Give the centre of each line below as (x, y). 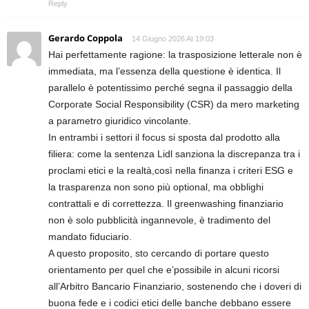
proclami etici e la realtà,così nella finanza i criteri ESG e (171, 171)
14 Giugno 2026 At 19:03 (173, 39)
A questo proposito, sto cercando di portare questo (159, 253)
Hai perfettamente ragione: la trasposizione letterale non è (175, 55)
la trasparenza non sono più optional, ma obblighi (156, 187)
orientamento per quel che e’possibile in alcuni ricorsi (164, 270)
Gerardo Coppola (86, 38)
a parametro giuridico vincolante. (120, 121)
